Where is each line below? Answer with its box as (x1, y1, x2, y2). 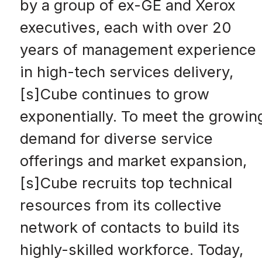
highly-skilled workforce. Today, (19, 240, 243, 259)
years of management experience (19, 40, 256, 59)
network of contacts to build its (19, 218, 240, 237)
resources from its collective (19, 196, 222, 215)
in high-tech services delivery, (19, 63, 233, 81)
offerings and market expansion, (19, 151, 247, 170)
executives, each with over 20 (19, 18, 232, 37)
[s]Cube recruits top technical (19, 174, 232, 192)
